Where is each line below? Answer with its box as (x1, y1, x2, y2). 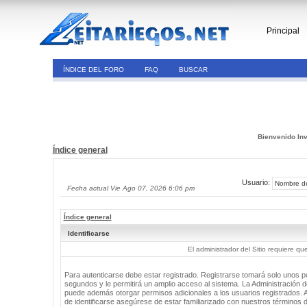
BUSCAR (178, 66, 208, 73)
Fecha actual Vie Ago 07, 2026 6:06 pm (66, 184, 195, 192)
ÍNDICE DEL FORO (62, 66, 124, 73)
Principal (267, 26, 299, 36)
